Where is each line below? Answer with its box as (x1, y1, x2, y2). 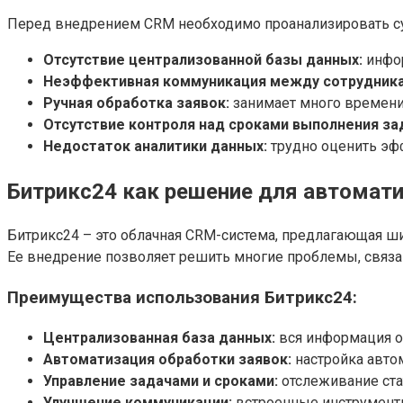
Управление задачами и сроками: (43, 372, 278, 390)
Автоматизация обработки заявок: (43, 350, 291, 368)
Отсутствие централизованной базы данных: (43, 50, 363, 68)
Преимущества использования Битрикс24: (7, 288, 357, 309)
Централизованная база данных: (43, 328, 275, 346)
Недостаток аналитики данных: (43, 137, 267, 155)
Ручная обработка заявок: (43, 94, 229, 112)
